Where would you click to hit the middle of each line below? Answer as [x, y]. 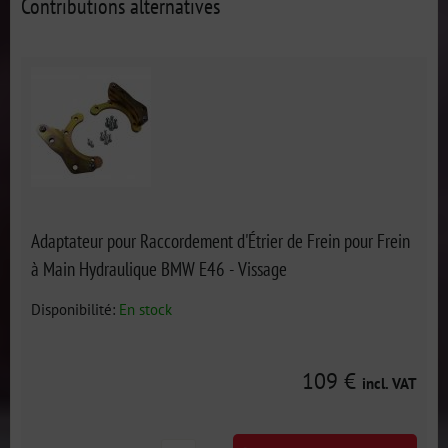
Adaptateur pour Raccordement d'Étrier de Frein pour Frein [220, 240]
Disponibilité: [75, 309]
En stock [145, 309]
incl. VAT [389, 383]
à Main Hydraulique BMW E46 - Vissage [159, 268]
